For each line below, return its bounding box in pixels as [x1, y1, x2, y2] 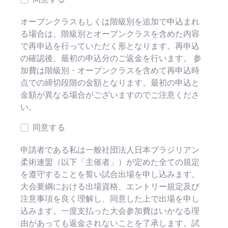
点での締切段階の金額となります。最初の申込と [20, 77, 199, 89]
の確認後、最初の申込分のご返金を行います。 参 [20, 53, 202, 64]
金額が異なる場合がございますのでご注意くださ [20, 90, 199, 101]
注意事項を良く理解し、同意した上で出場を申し [20, 193, 199, 205]
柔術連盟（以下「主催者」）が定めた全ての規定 [20, 157, 199, 168]
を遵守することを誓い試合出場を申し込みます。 [20, 169, 199, 180]
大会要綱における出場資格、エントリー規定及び [20, 181, 199, 192]
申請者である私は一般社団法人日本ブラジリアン [20, 145, 199, 156]
